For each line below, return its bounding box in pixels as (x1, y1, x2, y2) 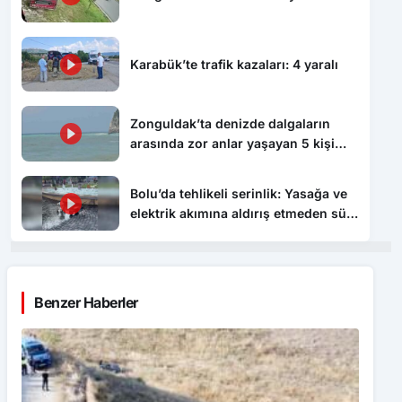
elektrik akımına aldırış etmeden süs (130, 205, 354, 221)
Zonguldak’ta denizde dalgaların (130, 116, 331, 132)
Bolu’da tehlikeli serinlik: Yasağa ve (130, 185, 348, 201)
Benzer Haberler (34, 293, 138, 312)
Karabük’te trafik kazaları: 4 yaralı (130, 56, 339, 72)
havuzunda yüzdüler (130, 224, 258, 240)
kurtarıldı (130, 155, 188, 171)
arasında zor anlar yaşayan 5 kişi (130, 135, 336, 152)
